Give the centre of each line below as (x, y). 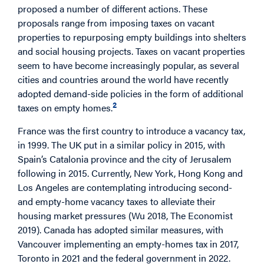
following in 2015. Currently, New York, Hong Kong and (130, 173)
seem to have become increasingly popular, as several (128, 65)
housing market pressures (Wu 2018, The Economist (125, 215)
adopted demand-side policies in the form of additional (131, 93)
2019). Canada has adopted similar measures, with (121, 229)
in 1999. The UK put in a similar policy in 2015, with (121, 144)
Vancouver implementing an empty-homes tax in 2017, (128, 243)
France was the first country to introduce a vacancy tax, (131, 130)
